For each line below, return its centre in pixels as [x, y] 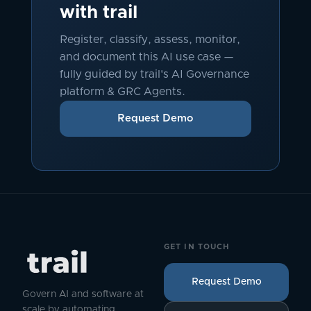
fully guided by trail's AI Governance [154, 74]
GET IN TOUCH [197, 247]
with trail [98, 12]
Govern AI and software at [83, 294]
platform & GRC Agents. [122, 92]
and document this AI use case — [146, 57]
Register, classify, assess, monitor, [150, 40]
